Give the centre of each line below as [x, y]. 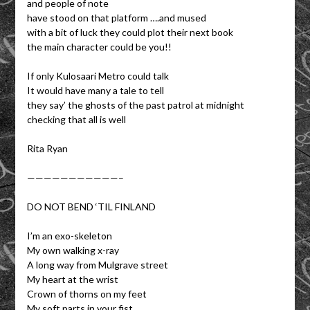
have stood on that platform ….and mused [116, 17]
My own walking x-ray [73, 250]
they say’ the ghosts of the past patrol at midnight [135, 104]
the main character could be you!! [99, 46]
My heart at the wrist [72, 279]
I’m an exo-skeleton [69, 235]
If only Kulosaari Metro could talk [98, 75]
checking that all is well [76, 119]
